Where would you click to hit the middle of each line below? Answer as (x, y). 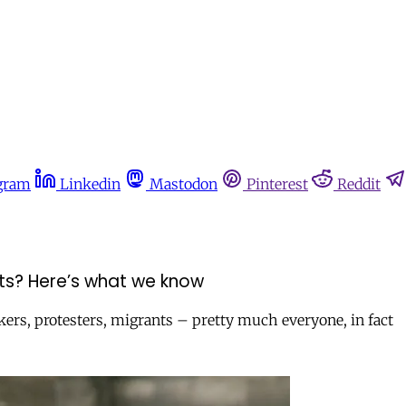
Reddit (359, 184)
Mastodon (184, 184)
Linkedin (90, 184)
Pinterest (277, 184)
